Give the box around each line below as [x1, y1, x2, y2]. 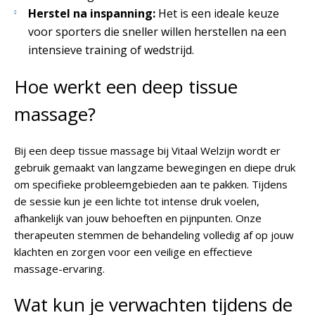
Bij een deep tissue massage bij [14, 143, 172, 158]
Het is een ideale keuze [155, 6, 279, 22]
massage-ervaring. [14, 262, 105, 276]
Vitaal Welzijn [172, 143, 235, 158]
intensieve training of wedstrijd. [28, 42, 194, 58]
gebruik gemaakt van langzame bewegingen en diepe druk [14, 160, 295, 175]
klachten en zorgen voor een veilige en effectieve [14, 245, 252, 259]
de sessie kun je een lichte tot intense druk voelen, [14, 194, 259, 209]
